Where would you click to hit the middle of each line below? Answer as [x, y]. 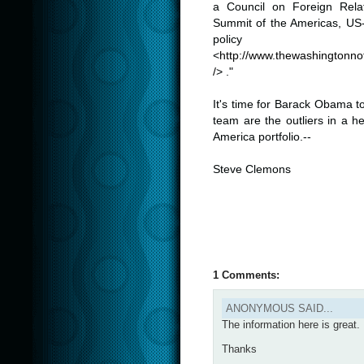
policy [227, 39]
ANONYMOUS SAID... [279, 308]
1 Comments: [246, 275]
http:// [234, 56]
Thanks [239, 349]
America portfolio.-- [262, 137]
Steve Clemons [252, 169]
